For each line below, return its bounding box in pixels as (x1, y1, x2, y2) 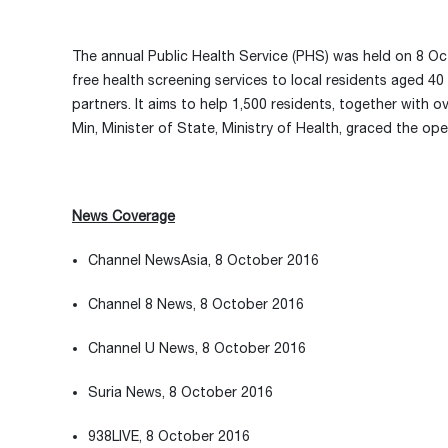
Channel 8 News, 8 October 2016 (88, 296, 304, 312)
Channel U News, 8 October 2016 (88, 340, 306, 356)
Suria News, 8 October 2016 (88, 384, 273, 400)
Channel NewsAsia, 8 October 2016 (88, 252, 319, 268)
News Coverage (72, 208, 175, 224)
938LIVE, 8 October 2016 (88, 428, 250, 444)
